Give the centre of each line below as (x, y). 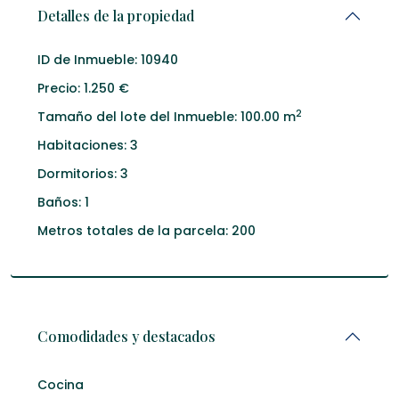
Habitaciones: (82, 145)
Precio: (59, 88)
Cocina (61, 385)
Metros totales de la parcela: (133, 231)
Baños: (59, 202)
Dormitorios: (77, 174)
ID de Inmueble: (87, 60)
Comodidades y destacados (126, 336)
